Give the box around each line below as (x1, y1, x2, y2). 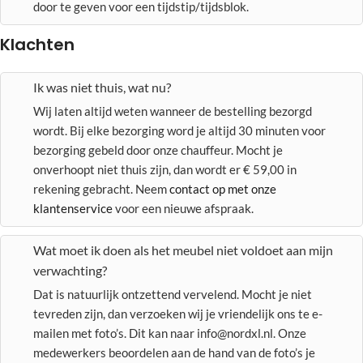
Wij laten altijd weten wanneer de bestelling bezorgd (33, 104, 312, 118)
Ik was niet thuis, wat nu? (33, 79, 171, 95)
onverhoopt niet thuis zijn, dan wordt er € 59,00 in (33, 162, 297, 177)
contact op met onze (169, 181, 276, 196)
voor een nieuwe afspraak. (113, 201, 254, 216)
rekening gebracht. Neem (33, 181, 169, 196)
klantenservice (33, 201, 113, 216)
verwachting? (33, 263, 107, 278)
